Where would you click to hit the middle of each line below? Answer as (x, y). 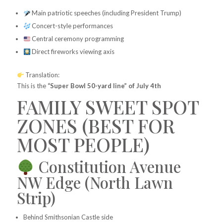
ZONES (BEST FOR (96, 126)
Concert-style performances (72, 26)
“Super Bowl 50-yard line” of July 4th (104, 86)
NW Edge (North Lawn (95, 182)
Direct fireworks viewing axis (73, 52)
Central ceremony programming (77, 39)
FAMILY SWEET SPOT (108, 107)
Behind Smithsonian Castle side (68, 217)
